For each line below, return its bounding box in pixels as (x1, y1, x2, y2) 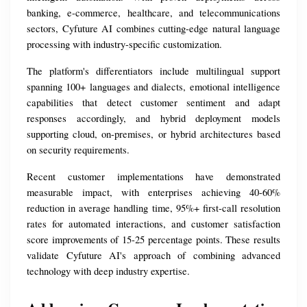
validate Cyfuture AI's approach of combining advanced (27, 249, 280, 262)
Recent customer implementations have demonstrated (27, 170, 280, 184)
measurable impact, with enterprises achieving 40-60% (27, 186, 280, 199)
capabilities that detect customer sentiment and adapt (27, 96, 280, 110)
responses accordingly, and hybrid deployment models (27, 112, 280, 125)
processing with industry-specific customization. (27, 38, 222, 51)
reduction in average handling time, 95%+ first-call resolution (27, 201, 280, 215)
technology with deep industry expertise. (27, 265, 190, 278)
